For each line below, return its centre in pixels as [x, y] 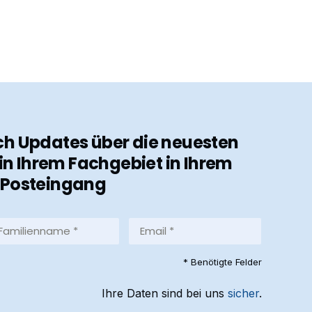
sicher [243, 294]
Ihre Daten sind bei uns [165, 294]
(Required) [153, 252]
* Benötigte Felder [223, 262]
